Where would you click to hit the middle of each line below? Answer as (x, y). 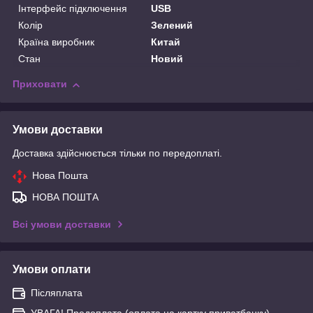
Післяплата (57, 293)
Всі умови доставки (62, 225)
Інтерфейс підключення (73, 9)
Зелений (172, 26)
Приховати (40, 84)
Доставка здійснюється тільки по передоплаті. (117, 153)
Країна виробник (56, 42)
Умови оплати (52, 270)
